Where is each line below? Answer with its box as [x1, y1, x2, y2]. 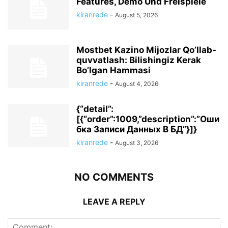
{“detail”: [76, 104, 113, 115]
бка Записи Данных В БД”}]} [76, 124, 197, 135]
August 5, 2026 [115, 11, 158, 19]
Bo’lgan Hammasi [76, 65, 151, 76]
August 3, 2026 [115, 139, 158, 147]
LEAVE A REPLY [82, 196, 146, 207]
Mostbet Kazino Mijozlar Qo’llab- [76, 45, 216, 55]
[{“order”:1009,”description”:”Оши [76, 114, 219, 125]
